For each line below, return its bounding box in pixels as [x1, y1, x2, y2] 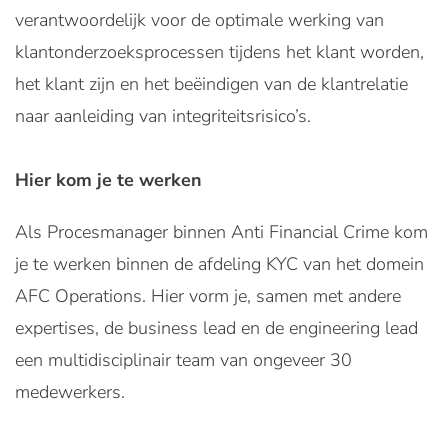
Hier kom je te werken [15, 168, 202, 192]
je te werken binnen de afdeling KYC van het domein [15, 252, 424, 276]
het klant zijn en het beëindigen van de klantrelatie [15, 72, 408, 96]
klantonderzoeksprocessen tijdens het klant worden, [15, 40, 424, 64]
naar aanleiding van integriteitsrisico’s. [15, 104, 311, 128]
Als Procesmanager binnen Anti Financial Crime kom [15, 220, 428, 244]
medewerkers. [15, 380, 125, 404]
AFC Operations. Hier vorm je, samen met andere [15, 284, 401, 308]
